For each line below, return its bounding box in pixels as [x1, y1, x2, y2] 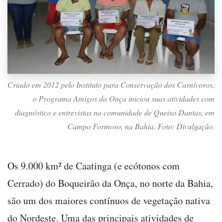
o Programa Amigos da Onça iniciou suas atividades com [33, 93, 215, 104]
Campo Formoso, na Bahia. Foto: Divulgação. [67, 120, 215, 131]
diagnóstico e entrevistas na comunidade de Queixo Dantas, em [15, 107, 215, 117]
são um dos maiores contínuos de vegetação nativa [7, 193, 210, 207]
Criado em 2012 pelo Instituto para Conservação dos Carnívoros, [7, 79, 215, 90]
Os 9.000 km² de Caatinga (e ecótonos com [7, 159, 180, 172]
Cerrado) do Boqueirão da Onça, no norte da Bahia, [7, 176, 213, 190]
